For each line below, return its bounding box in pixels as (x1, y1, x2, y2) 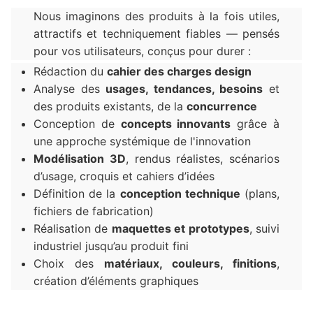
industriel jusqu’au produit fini (34, 238, 189, 253)
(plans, (240, 186, 280, 201)
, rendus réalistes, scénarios (125, 151, 279, 166)
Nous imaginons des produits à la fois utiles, (34, 9, 279, 24)
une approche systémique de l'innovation (34, 133, 251, 148)
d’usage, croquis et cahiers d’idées (34, 168, 214, 183)
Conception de (34, 116, 121, 131)
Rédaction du (34, 64, 107, 78)
